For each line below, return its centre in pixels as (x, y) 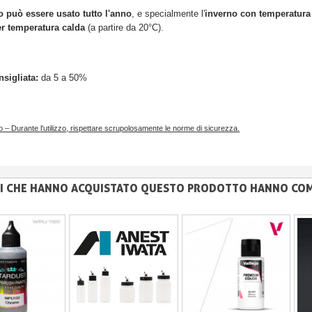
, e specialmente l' (169, 14)
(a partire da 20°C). (125, 28)
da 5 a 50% (64, 78)
